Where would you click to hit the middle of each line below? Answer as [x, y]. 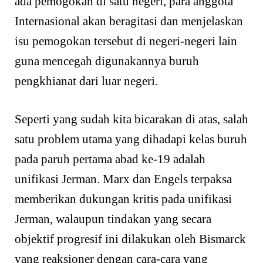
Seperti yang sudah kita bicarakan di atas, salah [131, 119]
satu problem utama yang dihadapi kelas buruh [131, 139]
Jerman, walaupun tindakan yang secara [113, 219]
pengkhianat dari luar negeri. [86, 81]
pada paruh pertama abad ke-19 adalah [110, 159]
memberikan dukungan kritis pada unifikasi [123, 199]
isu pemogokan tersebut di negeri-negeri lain [126, 41]
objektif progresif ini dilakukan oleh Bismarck [130, 239]
